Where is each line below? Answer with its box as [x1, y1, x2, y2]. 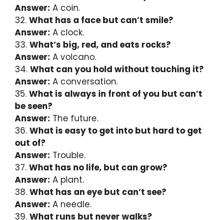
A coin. [50, 1, 80, 14]
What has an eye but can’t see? [29, 186, 166, 198]
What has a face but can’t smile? [29, 14, 173, 26]
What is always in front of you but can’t [29, 87, 202, 100]
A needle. [50, 198, 91, 210]
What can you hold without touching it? [30, 63, 204, 75]
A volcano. [50, 51, 96, 63]
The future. [50, 112, 98, 124]
